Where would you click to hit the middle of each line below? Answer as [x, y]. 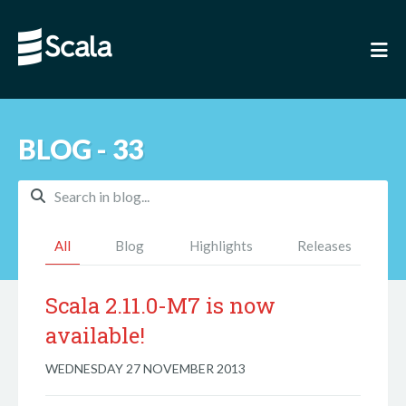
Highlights [221, 246]
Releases [324, 246]
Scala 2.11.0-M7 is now [160, 305]
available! [95, 335]
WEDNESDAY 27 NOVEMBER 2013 [145, 368]
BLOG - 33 [81, 149]
